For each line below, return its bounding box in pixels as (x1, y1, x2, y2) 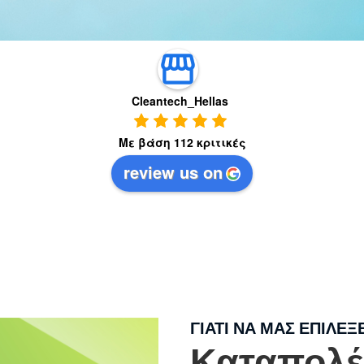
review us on (123, 159, 223, 184)
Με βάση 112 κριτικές (118, 134, 246, 151)
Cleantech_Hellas (131, 93, 228, 109)
